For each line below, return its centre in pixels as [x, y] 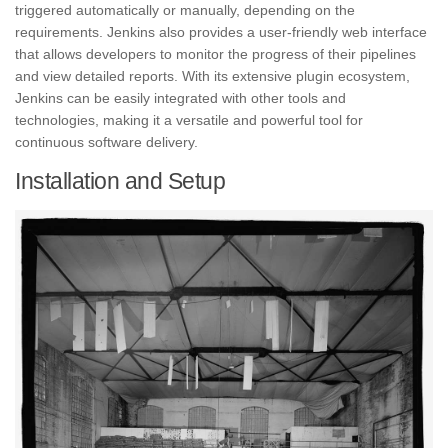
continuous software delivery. [106, 141]
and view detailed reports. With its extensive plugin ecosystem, [212, 75]
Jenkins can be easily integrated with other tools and [180, 97]
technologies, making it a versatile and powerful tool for [189, 119]
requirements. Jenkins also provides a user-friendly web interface [221, 31]
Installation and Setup [120, 180]
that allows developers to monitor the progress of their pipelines [215, 53]
